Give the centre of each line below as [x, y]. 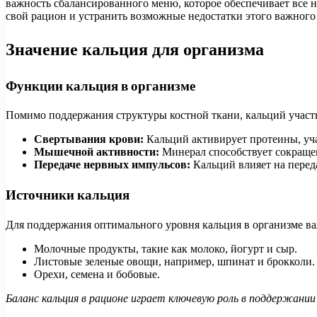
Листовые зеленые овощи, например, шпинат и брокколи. [174, 261]
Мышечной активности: [97, 152]
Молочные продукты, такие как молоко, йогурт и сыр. [166, 248]
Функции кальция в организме [100, 86]
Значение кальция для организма [135, 49]
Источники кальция [68, 195]
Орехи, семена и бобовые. [97, 274]
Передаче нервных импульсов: [112, 165]
